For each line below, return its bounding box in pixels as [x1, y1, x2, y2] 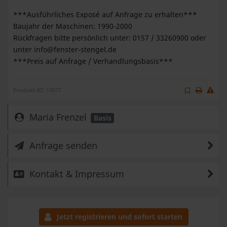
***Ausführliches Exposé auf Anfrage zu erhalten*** [13, 9, 197, 19]
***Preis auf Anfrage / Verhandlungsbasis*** [13, 56, 173, 66]
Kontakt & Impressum [26, 168, 124, 180]
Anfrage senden [26, 139, 97, 152]
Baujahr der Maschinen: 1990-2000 [13, 21, 132, 31]
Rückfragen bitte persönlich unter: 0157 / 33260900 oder [13, 32, 206, 43]
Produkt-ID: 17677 [13, 86, 61, 94]
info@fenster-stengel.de [34, 44, 117, 54]
